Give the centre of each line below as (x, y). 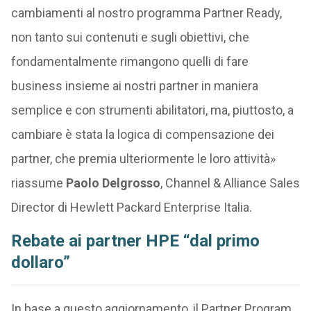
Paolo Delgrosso (113, 183)
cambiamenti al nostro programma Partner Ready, (146, 13)
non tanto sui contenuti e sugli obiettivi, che (130, 37)
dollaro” (40, 262)
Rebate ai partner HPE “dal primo (135, 241)
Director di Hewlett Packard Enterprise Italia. (131, 207)
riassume (38, 183)
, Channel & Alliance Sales (230, 183)
